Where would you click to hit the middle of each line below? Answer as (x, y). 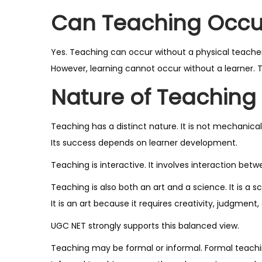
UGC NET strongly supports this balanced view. (145, 225)
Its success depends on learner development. (144, 142)
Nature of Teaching (154, 97)
